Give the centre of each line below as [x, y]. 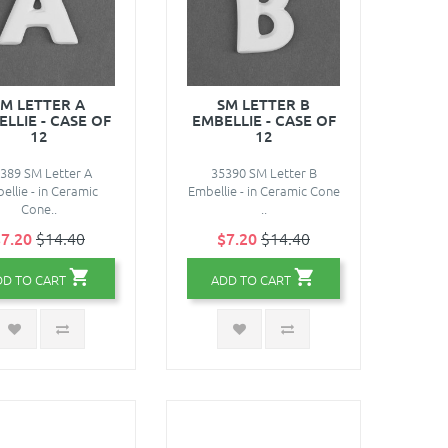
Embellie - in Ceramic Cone [263, 190]
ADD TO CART [251, 279]
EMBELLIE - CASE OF [263, 119]
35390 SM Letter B [263, 172]
